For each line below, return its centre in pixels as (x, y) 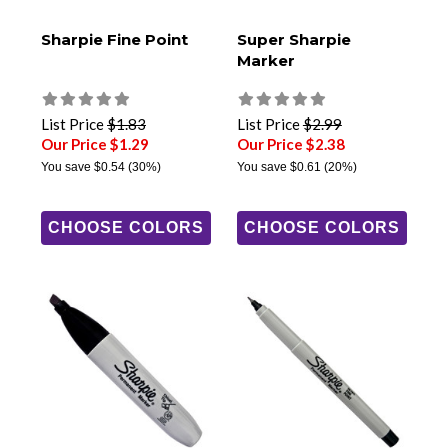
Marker (265, 61)
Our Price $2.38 (290, 144)
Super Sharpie (293, 40)
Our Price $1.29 (95, 144)
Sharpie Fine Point (114, 40)
